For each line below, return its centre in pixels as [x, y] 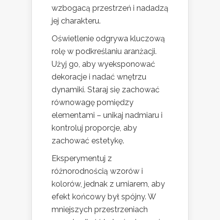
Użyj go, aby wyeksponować [103, 64]
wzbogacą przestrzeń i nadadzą [110, 8]
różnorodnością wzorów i [97, 171]
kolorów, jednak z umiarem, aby [108, 184]
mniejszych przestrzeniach [100, 209]
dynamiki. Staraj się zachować [106, 89]
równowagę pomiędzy [93, 102]
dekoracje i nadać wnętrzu [99, 77]
